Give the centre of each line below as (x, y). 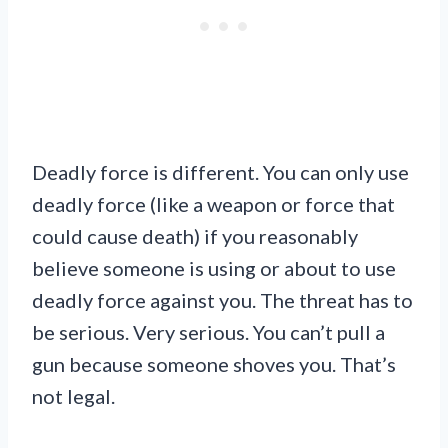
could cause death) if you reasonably (195, 235)
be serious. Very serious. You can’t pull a (208, 331)
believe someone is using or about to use (214, 267)
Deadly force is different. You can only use (220, 171)
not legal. (73, 395)
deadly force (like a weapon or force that (213, 203)
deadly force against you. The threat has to (222, 299)
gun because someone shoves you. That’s (214, 363)
